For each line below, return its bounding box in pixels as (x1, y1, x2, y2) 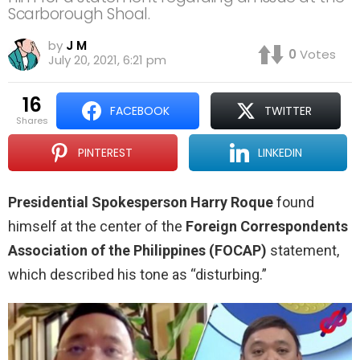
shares (22, 114, 48, 128)
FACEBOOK (110, 103, 170, 120)
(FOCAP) (209, 242, 267, 260)
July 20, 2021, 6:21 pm (48, 51, 166, 69)
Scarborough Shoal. (8, 3, 150, 26)
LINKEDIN (258, 145, 303, 162)
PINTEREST (77, 145, 133, 162)
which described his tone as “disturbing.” (8, 266, 267, 284)
